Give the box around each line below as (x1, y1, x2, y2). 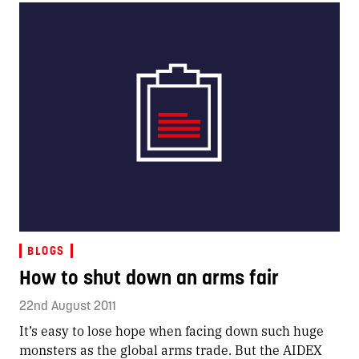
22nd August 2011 (19, 297, 116, 313)
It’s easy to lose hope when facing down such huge (19, 321, 324, 340)
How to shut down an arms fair (19, 264, 279, 290)
